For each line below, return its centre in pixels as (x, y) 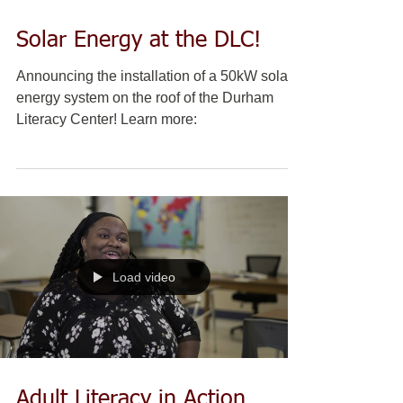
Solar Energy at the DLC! (139, 41)
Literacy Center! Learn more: (107, 119)
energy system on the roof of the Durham (145, 98)
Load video (144, 277)
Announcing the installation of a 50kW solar (154, 76)
